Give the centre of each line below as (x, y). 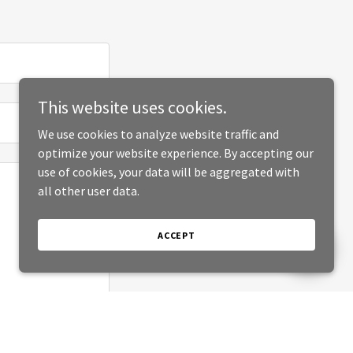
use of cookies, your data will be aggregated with (169, 172)
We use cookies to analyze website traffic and (158, 134)
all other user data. (89, 191)
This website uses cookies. (132, 107)
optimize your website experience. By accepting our (176, 153)
